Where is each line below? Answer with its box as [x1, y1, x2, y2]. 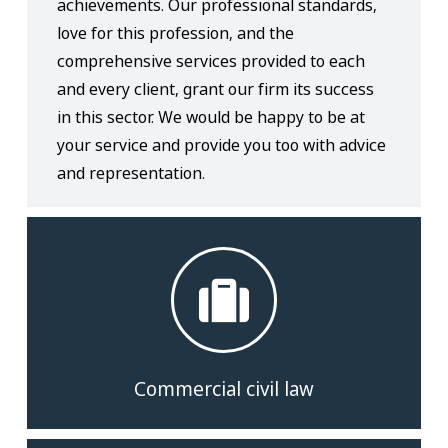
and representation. [57, 162, 206, 184]
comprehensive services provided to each [57, 50, 366, 72]
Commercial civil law [134, 376, 314, 402]
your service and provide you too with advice [57, 134, 387, 156]
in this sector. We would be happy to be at [57, 106, 366, 128]
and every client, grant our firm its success [57, 78, 375, 100]
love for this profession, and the [57, 22, 295, 44]
